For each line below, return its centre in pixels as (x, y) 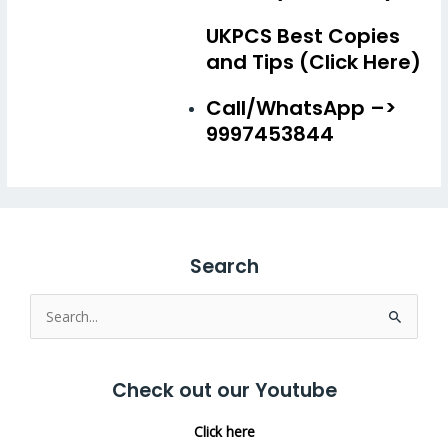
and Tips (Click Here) (313, 61)
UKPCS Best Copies (302, 35)
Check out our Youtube (224, 391)
